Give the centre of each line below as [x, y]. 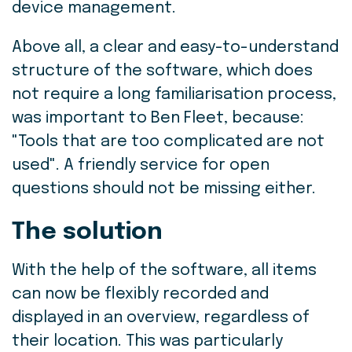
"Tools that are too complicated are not [168, 142]
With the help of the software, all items [164, 271]
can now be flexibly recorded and [140, 295]
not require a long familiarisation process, [174, 95]
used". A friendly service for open [141, 166]
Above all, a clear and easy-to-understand [175, 48]
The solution [87, 233]
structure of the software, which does [162, 71]
